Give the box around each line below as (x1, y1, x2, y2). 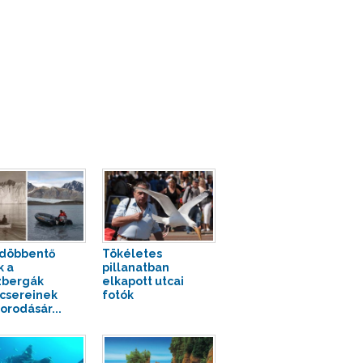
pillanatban (101, 261, 169, 275)
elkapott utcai (101, 275, 184, 288)
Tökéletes (101, 247, 162, 261)
